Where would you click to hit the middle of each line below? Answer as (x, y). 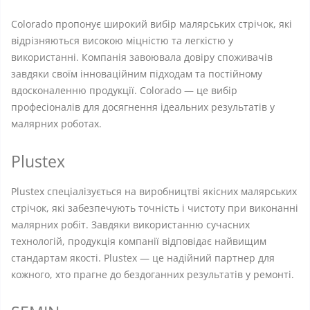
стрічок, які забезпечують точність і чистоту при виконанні (155, 208)
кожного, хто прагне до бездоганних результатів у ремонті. (153, 274)
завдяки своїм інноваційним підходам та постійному (137, 74)
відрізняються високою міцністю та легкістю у (122, 40)
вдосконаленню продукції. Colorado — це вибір (124, 90)
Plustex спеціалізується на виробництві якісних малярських (154, 191)
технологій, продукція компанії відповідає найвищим (139, 241)
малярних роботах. (56, 124)
